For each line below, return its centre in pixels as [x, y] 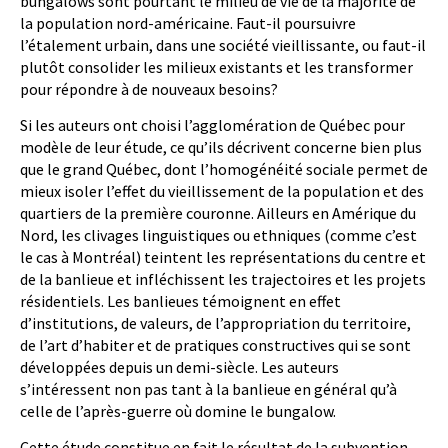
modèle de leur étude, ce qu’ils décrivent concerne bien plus [221, 147]
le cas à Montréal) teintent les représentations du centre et [223, 257]
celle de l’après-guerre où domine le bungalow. [178, 411]
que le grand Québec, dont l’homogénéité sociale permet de [224, 169]
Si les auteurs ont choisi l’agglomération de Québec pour [212, 125]
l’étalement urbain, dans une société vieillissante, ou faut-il [223, 45]
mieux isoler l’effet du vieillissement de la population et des [222, 191]
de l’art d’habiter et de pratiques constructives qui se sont [215, 345]
